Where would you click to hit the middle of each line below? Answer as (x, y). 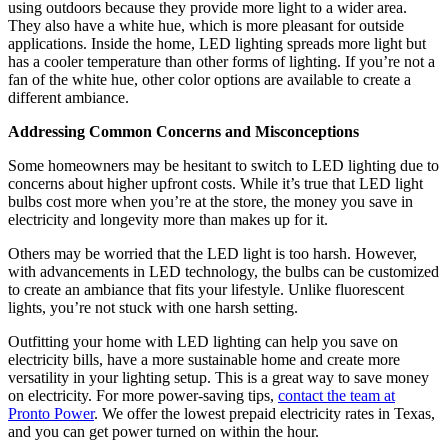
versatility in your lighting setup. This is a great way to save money (218, 377)
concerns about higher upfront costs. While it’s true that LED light (215, 183)
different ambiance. (70, 97)
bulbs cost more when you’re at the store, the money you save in (210, 201)
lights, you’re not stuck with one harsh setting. (153, 307)
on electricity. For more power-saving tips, (143, 395)
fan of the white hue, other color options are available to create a (209, 79)
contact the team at (336, 395)
